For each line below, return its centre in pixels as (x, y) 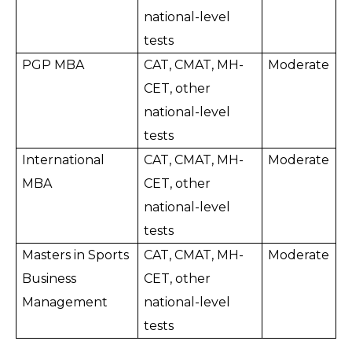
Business (49, 279)
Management (65, 302)
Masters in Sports (76, 255)
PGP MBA (53, 65)
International (64, 160)
